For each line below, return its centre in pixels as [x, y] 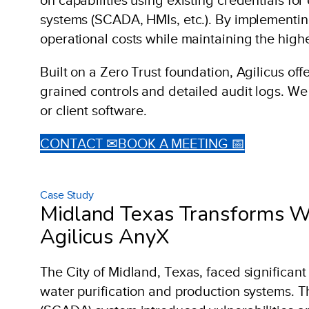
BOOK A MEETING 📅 [181, 143]
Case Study [67, 195]
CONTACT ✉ [79, 143]
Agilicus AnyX [105, 237]
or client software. [94, 110]
